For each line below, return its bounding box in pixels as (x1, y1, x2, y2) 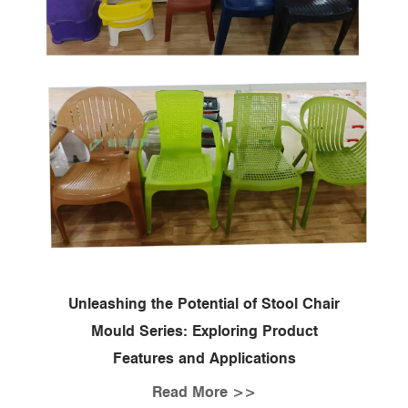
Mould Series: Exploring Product (90, 322, 318, 341)
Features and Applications (112, 350, 296, 368)
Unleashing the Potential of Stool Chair (68, 295, 340, 313)
